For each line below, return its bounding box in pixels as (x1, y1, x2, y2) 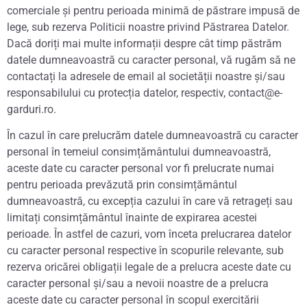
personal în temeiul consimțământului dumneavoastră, (7, 145, 271, 159)
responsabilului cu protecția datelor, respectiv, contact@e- (7, 86, 282, 99)
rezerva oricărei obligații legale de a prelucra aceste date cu (7, 260, 291, 274)
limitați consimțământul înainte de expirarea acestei (7, 211, 257, 225)
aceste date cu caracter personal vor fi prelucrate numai (7, 162, 274, 175)
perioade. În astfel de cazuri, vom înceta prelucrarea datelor (7, 228, 291, 241)
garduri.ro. (7, 102, 56, 116)
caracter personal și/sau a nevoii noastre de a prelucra (7, 277, 269, 291)
